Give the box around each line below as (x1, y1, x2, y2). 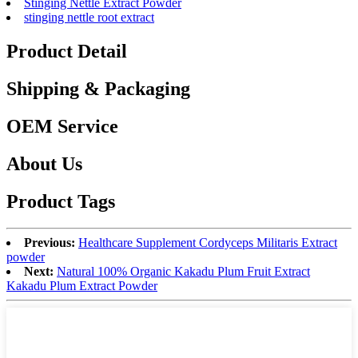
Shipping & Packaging (6, 78, 190, 99)
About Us (6, 153, 82, 174)
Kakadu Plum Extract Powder (6, 279, 157, 293)
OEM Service (6, 115, 118, 137)
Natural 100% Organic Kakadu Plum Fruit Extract (57, 265, 310, 279)
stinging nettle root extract (24, 10, 154, 24)
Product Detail (6, 40, 127, 62)
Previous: (24, 236, 75, 250)
